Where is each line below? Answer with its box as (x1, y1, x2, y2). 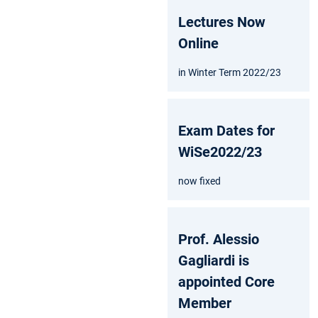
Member (178, 294, 231, 312)
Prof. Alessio (178, 230, 259, 248)
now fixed (178, 175, 221, 187)
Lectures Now (178, 13, 265, 31)
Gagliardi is (178, 251, 249, 269)
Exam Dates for (178, 121, 275, 139)
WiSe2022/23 (178, 143, 262, 160)
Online (178, 34, 219, 52)
